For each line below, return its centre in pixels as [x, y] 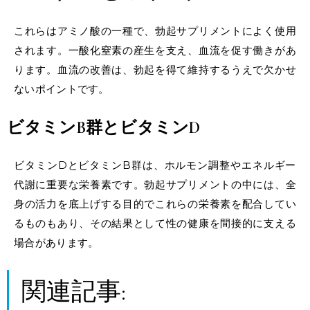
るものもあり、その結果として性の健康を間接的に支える [155, 224]
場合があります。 [56, 243]
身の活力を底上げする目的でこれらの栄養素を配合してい [155, 204]
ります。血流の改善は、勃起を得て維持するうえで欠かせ [155, 70]
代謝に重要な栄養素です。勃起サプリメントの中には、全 [155, 185]
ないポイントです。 [62, 89]
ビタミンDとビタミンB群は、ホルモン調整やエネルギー [155, 165]
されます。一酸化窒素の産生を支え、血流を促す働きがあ [155, 51]
